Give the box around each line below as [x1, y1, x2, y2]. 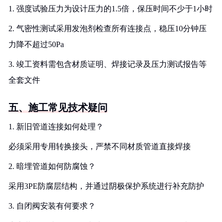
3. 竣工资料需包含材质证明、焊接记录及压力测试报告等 [8, 60, 207, 68]
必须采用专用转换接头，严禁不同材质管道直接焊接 [8, 142, 191, 151]
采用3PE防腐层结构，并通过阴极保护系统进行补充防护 [8, 182, 204, 190]
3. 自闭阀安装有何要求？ [8, 202, 96, 210]
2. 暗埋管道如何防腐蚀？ [8, 162, 96, 170]
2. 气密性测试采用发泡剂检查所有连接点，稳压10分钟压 [8, 24, 207, 33]
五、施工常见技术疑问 [8, 102, 108, 113]
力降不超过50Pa [8, 40, 64, 49]
